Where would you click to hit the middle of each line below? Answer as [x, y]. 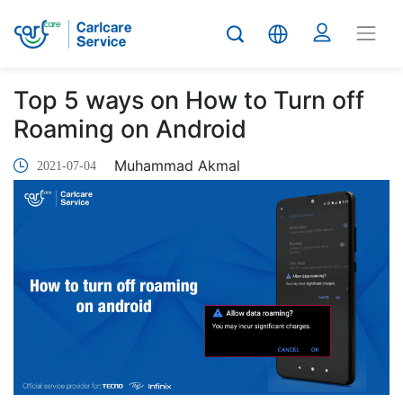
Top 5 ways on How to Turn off [189, 100]
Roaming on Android [130, 129]
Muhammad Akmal [177, 166]
